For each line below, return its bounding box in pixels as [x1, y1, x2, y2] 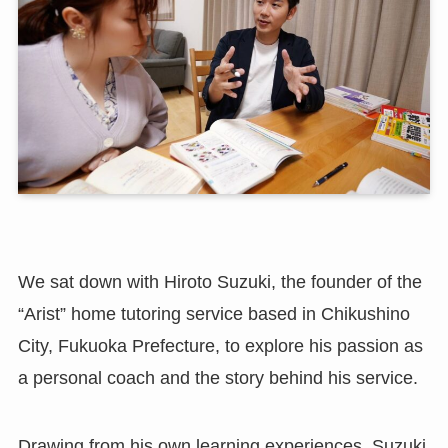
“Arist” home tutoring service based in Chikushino [17, 303, 410, 324]
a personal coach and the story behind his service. [17, 367, 418, 388]
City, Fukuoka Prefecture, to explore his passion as [17, 335, 423, 356]
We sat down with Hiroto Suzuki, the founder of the [17, 271, 422, 292]
